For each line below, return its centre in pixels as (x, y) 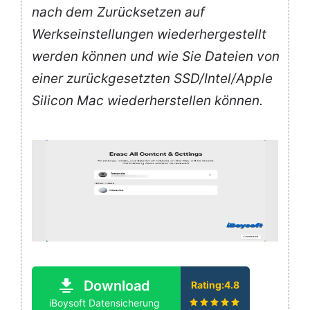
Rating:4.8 (215, 285)
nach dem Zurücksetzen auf (118, 12)
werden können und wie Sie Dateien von (156, 57)
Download (117, 286)
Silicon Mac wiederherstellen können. (147, 101)
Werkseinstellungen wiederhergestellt (149, 35)
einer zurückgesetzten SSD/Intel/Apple (152, 79)
